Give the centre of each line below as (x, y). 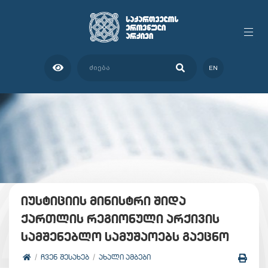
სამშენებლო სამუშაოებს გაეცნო (125, 236)
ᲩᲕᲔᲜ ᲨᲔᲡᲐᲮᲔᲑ (65, 257)
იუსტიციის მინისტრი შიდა (103, 200)
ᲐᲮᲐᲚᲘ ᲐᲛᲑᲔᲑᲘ (125, 257)
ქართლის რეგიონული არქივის (120, 218)
